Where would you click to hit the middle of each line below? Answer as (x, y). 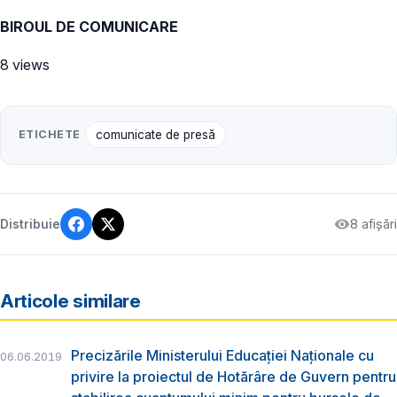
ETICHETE (50, 135)
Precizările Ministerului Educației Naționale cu (222, 356)
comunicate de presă (155, 135)
